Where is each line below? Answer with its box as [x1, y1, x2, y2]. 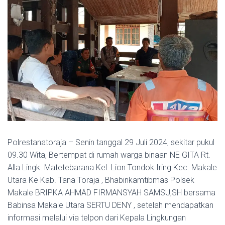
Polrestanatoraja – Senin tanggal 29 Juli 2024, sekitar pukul [8, 137, 214, 147]
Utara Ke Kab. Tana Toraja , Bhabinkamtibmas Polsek [8, 175, 194, 185]
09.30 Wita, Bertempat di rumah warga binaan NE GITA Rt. [8, 150, 210, 160]
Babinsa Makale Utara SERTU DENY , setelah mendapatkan [8, 200, 213, 210]
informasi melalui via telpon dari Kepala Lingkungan [8, 212, 186, 222]
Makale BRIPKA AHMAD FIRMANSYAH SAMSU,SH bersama [8, 187, 215, 197]
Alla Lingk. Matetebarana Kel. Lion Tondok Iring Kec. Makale [8, 162, 217, 172]
